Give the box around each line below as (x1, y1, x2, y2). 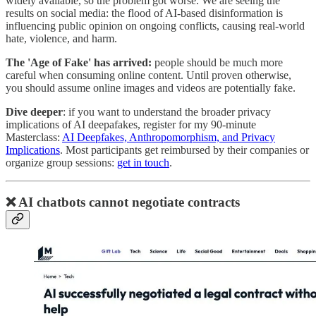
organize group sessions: (6, 156, 117, 169)
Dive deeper (6, 105, 63, 118)
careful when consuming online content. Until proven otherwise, (6, 68, 291, 81)
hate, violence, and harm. (6, 32, 117, 44)
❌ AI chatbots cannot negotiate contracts (6, 195, 240, 210)
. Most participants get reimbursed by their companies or (60, 143, 309, 156)
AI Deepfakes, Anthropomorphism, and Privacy (62, 130, 275, 143)
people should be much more (152, 56, 283, 68)
